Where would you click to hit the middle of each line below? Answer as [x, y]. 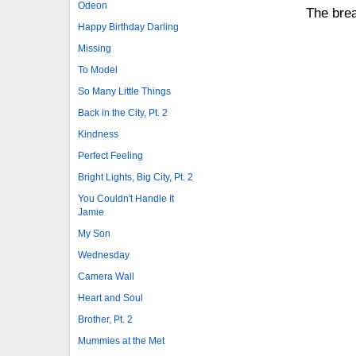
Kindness [98, 134]
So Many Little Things [124, 91]
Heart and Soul [110, 298]
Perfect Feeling [110, 155]
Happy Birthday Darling [128, 27]
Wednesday [104, 255]
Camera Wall [106, 276]
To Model [98, 70]
